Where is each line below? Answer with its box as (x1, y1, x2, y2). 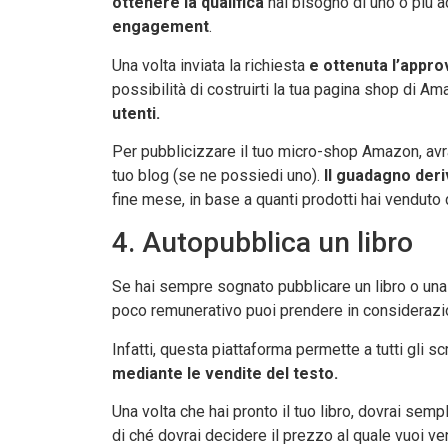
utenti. (112, 103, 160, 123)
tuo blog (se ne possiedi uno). (112, 165, 324, 185)
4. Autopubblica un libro (112, 226, 413, 260)
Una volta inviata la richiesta (112, 55, 305, 75)
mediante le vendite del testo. (112, 363, 338, 383)
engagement (112, 17, 209, 37)
